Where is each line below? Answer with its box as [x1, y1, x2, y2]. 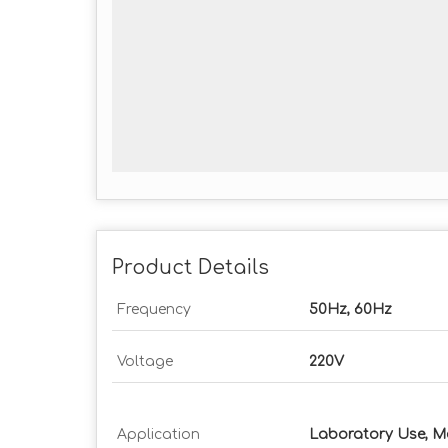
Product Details [112, 257, 269, 279]
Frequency [117, 302, 191, 317]
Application [117, 427, 200, 442]
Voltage [117, 354, 173, 369]
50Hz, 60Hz [309, 302, 392, 317]
